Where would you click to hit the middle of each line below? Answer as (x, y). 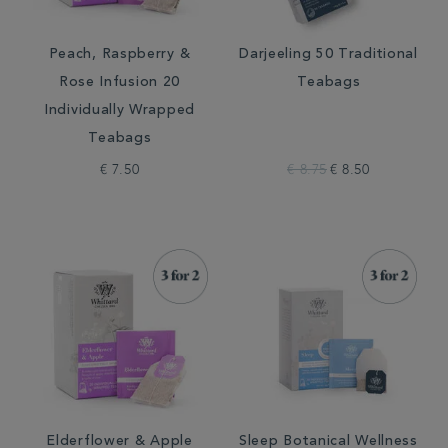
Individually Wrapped (119, 111)
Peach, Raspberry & (119, 55)
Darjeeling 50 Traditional (328, 55)
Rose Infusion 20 (119, 83)
